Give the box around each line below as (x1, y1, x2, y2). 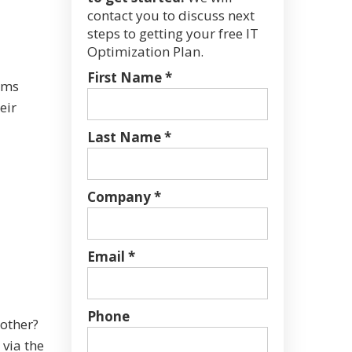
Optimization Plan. (87, 42, 203, 60)
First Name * (87, 68, 172, 86)
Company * (87, 188, 161, 206)
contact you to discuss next (87, 6, 255, 24)
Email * (87, 247, 135, 266)
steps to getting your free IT (87, 24, 258, 42)
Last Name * (87, 128, 171, 146)
